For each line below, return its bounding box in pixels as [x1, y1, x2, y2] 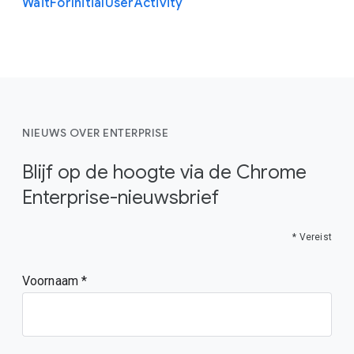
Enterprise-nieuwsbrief [22, 186, 219, 209]
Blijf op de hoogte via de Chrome [22, 160, 307, 184]
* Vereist [292, 232, 332, 243]
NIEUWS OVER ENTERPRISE [22, 126, 168, 140]
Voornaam [22, 273, 81, 288]
